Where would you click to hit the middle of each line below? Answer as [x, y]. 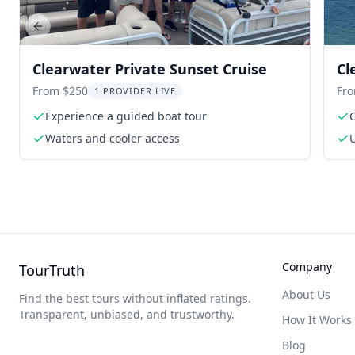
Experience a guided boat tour [126, 116]
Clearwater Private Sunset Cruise [150, 69]
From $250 [60, 91]
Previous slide [74, 32]
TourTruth [52, 270]
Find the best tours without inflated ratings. [135, 298]
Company [307, 267]
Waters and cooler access [113, 138]
